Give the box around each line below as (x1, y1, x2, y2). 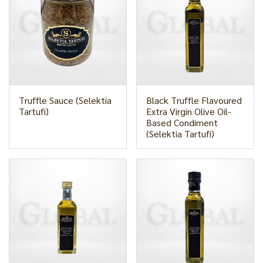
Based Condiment (146, 116, 218, 129)
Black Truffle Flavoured (146, 94, 242, 106)
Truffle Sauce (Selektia (19, 94, 112, 106)
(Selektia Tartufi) (146, 127, 214, 140)
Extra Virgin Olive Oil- (146, 105, 231, 117)
